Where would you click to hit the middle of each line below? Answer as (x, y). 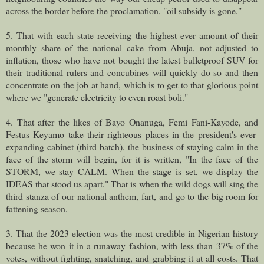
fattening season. (37, 208)
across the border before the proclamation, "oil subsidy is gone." (124, 10)
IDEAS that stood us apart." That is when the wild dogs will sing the (132, 183)
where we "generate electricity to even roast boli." (97, 97)
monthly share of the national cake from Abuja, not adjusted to (132, 47)
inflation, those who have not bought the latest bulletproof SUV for (132, 60)
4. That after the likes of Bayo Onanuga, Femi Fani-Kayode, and (132, 121)
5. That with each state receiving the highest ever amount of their (132, 35)
